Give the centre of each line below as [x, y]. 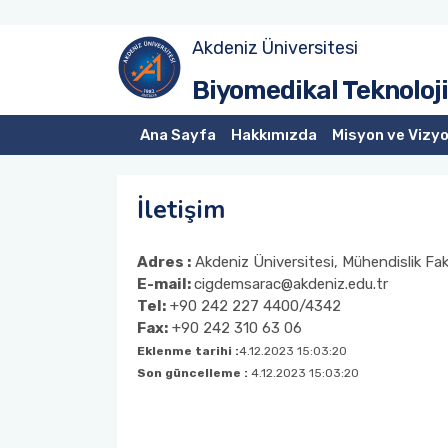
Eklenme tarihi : [188, 351]
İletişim [181, 210]
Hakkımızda [273, 135]
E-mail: [165, 284]
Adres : [164, 262]
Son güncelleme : [194, 373]
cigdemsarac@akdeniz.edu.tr [291, 284]
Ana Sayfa [177, 135]
